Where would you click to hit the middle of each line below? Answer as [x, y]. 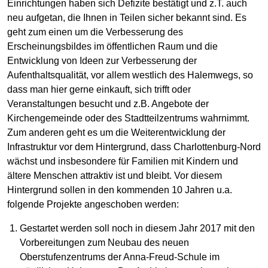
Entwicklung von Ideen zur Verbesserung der [102, 61]
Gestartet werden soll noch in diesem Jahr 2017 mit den [138, 229]
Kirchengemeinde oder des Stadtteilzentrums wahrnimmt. [128, 118]
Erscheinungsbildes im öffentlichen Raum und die [112, 47]
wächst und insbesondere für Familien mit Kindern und [123, 162]
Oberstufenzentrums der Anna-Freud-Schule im [120, 257]
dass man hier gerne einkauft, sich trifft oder [99, 90]
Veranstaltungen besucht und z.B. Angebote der [108, 104]
